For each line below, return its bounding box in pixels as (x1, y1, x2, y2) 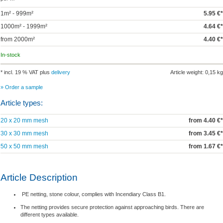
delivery (51, 69, 70, 76)
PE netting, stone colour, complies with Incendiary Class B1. (20, 191, 166, 198)
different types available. (20, 212, 79, 218)
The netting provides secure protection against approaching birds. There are (20, 204, 204, 211)
